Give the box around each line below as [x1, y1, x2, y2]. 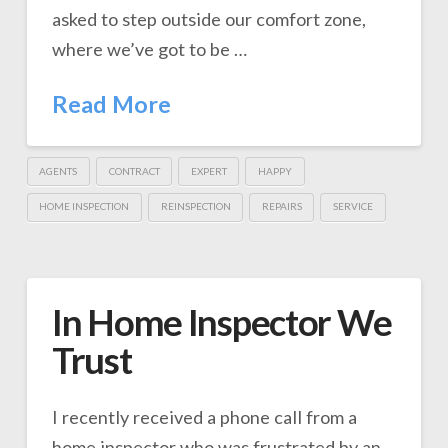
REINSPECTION [160, 200, 231, 213]
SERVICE [333, 200, 374, 213]
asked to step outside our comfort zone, [51, 8, 366, 31]
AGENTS [39, 164, 78, 177]
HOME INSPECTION [39, 200, 130, 213]
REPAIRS [261, 200, 302, 213]
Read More [51, 90, 171, 119]
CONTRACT [108, 164, 160, 177]
